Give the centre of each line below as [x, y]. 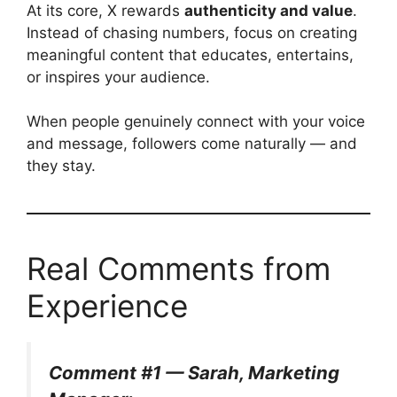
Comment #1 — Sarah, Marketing [194, 373]
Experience [107, 306]
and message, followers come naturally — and [192, 144]
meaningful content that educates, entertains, [190, 54]
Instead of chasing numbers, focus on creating [192, 32]
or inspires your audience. [118, 77]
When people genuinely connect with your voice [196, 121]
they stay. [61, 166]
